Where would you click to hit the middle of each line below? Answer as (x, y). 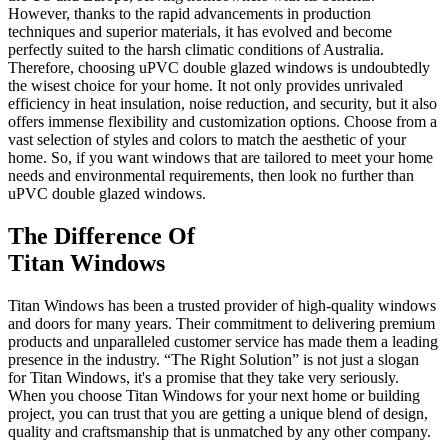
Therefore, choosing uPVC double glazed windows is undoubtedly (219, 67)
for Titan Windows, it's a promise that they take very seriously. (203, 377)
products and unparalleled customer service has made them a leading (223, 341)
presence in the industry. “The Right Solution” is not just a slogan (213, 359)
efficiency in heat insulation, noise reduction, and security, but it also (222, 103)
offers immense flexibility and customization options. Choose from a (222, 121)
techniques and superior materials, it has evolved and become (200, 31)
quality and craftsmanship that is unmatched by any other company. (219, 431)
